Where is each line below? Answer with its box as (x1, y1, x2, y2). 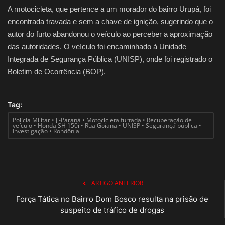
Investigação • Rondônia (13, 126, 79, 135)
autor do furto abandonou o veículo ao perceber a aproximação (8, 29, 212, 38)
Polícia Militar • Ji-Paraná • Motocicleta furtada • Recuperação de (13, 115, 192, 124)
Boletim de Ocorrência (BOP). (8, 67, 106, 76)
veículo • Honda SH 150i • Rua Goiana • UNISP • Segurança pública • (13, 121, 201, 130)
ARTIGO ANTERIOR (91, 178, 143, 187)
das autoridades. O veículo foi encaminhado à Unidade (8, 42, 186, 51)
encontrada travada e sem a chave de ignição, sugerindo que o (8, 17, 213, 26)
